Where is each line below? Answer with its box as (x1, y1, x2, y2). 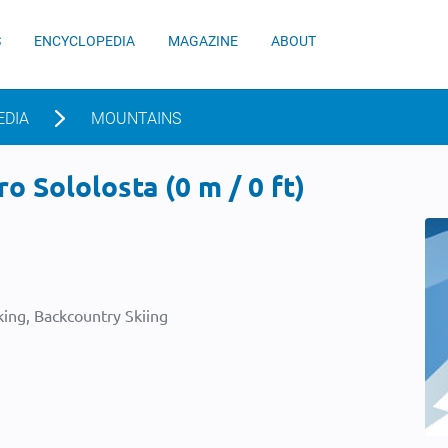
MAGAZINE (168, 33, 238, 49)
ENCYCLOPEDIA (34, 33, 135, 49)
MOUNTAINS (91, 109, 181, 128)
